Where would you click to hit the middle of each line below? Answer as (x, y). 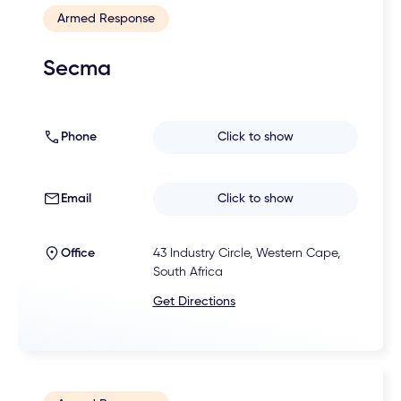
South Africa (188, 272)
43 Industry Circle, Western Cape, (246, 253)
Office (78, 253)
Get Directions (194, 301)
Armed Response (107, 18)
